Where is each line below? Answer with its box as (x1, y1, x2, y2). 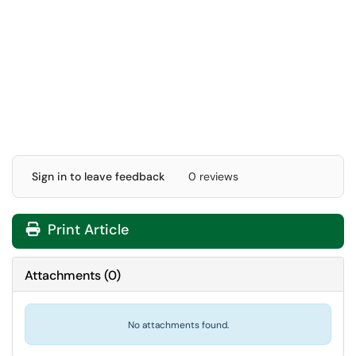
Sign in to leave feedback (32, 169, 164, 184)
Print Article (44, 220, 129, 239)
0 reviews (188, 169, 238, 184)
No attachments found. (127, 319, 229, 331)
